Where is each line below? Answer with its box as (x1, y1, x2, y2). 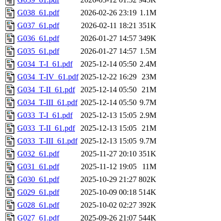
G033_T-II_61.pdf (17, 124, 75, 133)
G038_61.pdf (17, 8, 59, 17)
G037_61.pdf (17, 21, 59, 30)
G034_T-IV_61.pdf (17, 73, 78, 81)
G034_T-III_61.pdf (17, 98, 77, 107)
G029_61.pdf (17, 188, 59, 197)
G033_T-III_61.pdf (17, 137, 77, 146)
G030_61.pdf (17, 175, 59, 184)
